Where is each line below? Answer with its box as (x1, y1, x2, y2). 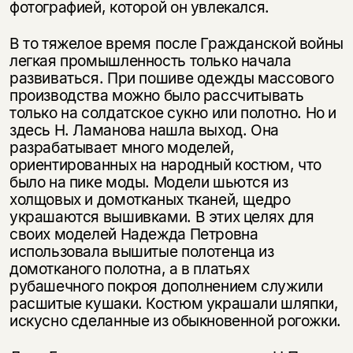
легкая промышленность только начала (9, 51, 292, 71)
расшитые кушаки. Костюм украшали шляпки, (9, 294, 339, 314)
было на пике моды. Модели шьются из (9, 173, 288, 192)
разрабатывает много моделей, (9, 138, 235, 158)
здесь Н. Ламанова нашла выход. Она (9, 121, 279, 140)
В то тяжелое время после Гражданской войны (9, 34, 344, 54)
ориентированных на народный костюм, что (9, 155, 322, 175)
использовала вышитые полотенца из (9, 242, 274, 262)
